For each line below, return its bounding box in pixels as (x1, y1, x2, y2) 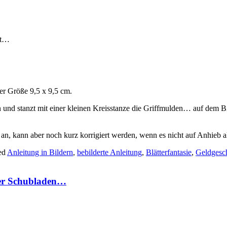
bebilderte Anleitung (77, 148, 142, 157)
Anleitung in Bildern (7, 148, 73, 157)
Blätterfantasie (146, 148, 192, 157)
